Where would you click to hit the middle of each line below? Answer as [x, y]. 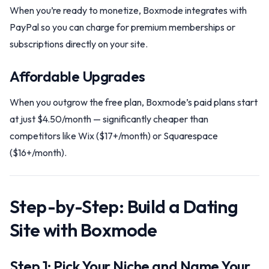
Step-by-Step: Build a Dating [124, 207]
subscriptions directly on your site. [79, 44]
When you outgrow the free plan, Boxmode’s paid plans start [134, 102]
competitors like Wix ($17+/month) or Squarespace [114, 136]
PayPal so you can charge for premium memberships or [122, 27]
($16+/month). [38, 153]
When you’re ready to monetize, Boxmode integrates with [128, 10]
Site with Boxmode [83, 230]
